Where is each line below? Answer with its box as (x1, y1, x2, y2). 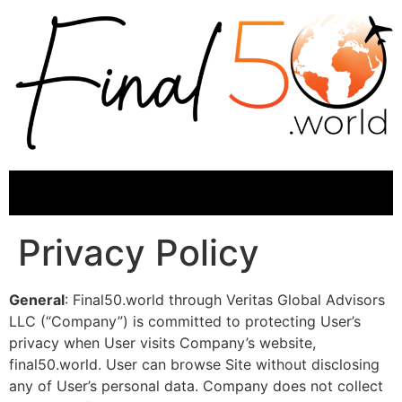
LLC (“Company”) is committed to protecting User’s (9, 311, 361, 330)
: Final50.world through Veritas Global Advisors (65, 290, 385, 309)
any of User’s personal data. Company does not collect (9, 376, 383, 395)
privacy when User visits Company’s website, (9, 333, 316, 352)
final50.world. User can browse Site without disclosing (9, 354, 380, 373)
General (9, 290, 65, 309)
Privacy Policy (18, 230, 259, 275)
